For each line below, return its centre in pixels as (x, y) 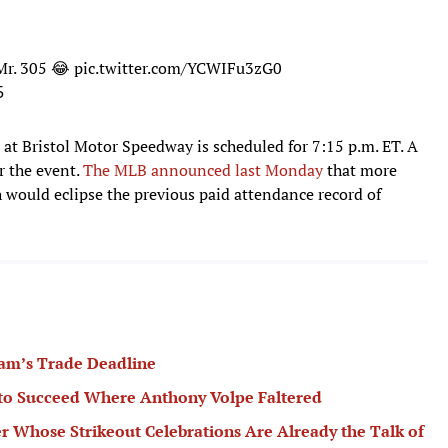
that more (360, 169)
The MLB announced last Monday (203, 169)
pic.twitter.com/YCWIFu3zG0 (178, 67)
